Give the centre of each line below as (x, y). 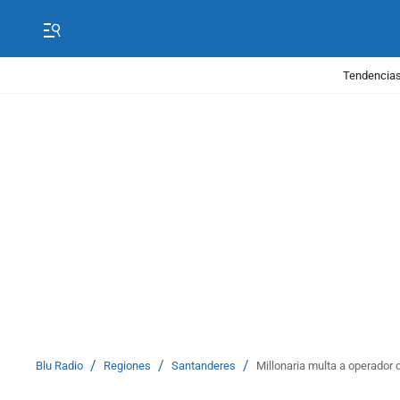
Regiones (127, 366)
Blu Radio (59, 366)
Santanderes (204, 366)
